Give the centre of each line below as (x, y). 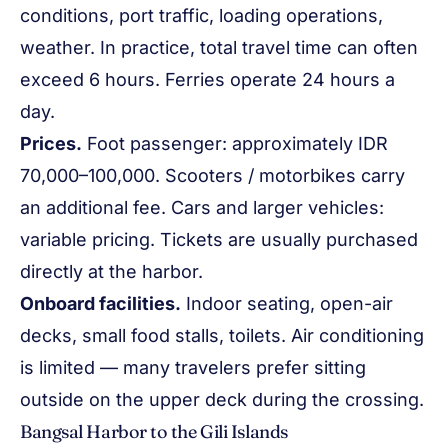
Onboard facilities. (100, 303)
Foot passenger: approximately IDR (235, 143)
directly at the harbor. (111, 271)
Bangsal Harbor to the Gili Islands (154, 431)
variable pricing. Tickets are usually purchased (219, 239)
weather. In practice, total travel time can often (219, 47)
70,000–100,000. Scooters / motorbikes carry (212, 175)
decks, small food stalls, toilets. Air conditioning (222, 335)
